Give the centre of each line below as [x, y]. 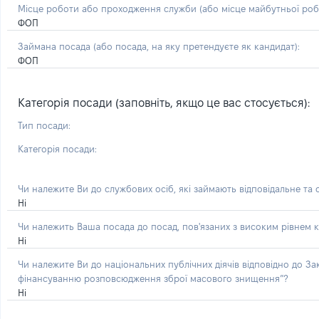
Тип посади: [44, 125]
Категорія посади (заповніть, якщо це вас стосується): [164, 103]
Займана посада [56, 46]
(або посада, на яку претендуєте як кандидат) [195, 46]
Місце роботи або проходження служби [109, 9]
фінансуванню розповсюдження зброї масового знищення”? [153, 278]
